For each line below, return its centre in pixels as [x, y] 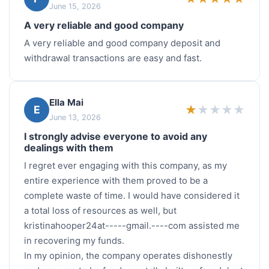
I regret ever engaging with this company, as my [125, 166]
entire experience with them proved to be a [116, 181]
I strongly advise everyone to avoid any [116, 137]
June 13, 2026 [75, 118]
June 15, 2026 [75, 7]
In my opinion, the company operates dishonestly [128, 256]
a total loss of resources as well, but [100, 211]
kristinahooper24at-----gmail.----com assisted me [132, 226]
